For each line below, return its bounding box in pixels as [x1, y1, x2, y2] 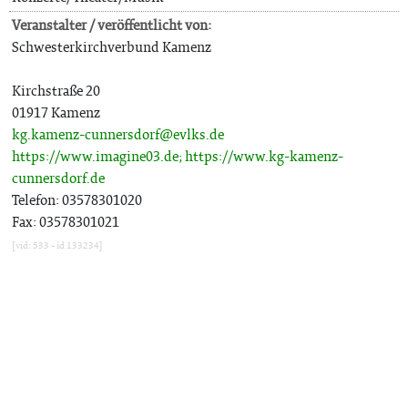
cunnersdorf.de [12, 168, 105, 188]
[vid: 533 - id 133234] [12, 239, 103, 252]
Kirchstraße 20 [12, 81, 100, 100]
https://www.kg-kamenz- [185, 147, 343, 166]
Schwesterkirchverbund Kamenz [12, 37, 211, 56]
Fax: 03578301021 [12, 212, 119, 231]
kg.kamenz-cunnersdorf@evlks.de [12, 125, 224, 144]
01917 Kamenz [12, 103, 100, 122]
